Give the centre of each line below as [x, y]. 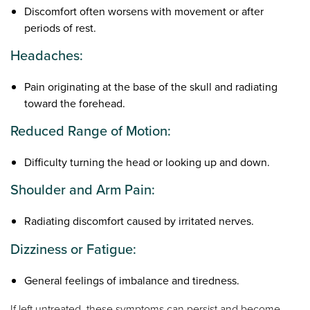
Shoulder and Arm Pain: [83, 190]
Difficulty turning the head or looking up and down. [147, 163]
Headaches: [47, 56]
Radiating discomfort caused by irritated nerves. [139, 221]
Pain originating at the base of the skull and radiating [151, 87]
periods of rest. [61, 28]
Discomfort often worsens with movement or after [144, 12]
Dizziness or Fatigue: [74, 249]
